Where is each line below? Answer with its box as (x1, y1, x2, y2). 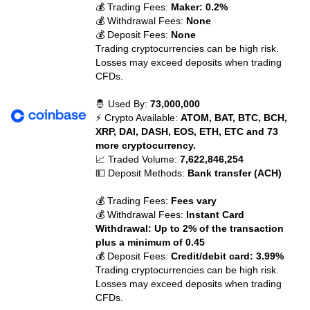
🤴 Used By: (95, 98, 151, 109)
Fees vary (171, 195, 217, 206)
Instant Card (186, 209, 245, 220)
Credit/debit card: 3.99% (171, 250, 284, 262)
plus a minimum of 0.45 (95, 237, 206, 248)
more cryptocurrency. (95, 140, 197, 151)
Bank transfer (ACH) (188, 167, 282, 179)
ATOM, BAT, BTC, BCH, (181, 112, 288, 123)
